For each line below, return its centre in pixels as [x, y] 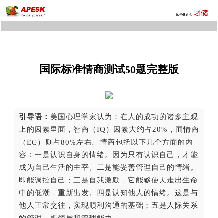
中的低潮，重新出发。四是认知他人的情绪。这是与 [108, 192]
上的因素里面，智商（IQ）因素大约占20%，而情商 [109, 129]
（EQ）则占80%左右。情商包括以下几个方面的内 [106, 142]
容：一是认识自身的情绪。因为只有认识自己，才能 [108, 154]
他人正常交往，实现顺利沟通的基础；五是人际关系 [108, 205]
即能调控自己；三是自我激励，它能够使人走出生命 [108, 180]
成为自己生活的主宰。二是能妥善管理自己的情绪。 [108, 167]
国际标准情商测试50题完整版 [109, 70]
